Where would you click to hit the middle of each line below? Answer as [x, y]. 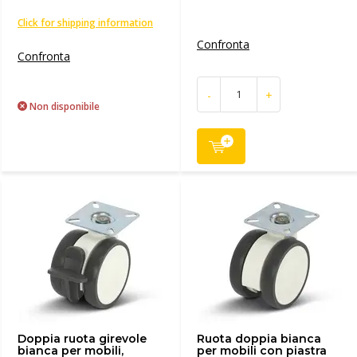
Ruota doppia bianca [259, 339]
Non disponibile [63, 106]
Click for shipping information [85, 23]
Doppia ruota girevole [82, 339]
